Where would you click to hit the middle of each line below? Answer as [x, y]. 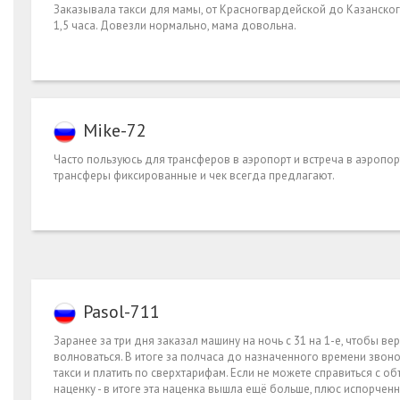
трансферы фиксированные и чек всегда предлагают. [194, 175]
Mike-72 [115, 130]
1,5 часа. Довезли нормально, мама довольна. [175, 25]
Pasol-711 [121, 311]
